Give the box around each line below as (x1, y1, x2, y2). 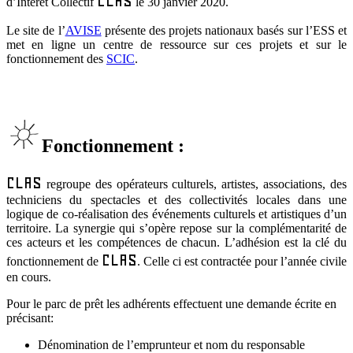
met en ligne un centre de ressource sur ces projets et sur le (6, 37, 347, 51)
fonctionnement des (6, 51, 106, 65)
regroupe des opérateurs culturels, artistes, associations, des (42, 176, 347, 191)
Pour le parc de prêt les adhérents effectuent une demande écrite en (6, 296, 336, 310)
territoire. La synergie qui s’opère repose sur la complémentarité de (6, 221, 347, 235)
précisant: (6, 310, 54, 325)
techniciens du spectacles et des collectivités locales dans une (6, 192, 347, 206)
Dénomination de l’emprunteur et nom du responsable (38, 337, 305, 351)
